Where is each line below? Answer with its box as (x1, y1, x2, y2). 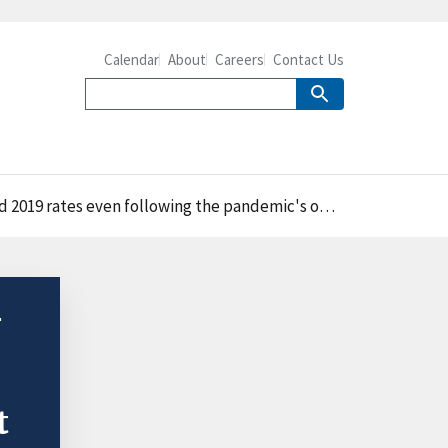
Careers (215, 50, 264, 69)
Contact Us (273, 50, 344, 69)
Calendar (104, 50, 159, 69)
